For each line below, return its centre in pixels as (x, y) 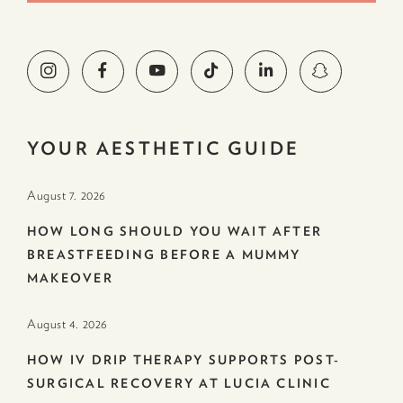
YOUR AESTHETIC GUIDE (163, 148)
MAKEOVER (73, 278)
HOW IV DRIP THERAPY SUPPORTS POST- (184, 359)
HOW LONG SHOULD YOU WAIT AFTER (175, 231)
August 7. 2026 (67, 195)
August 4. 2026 (67, 323)
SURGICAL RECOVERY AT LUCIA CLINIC (179, 383)
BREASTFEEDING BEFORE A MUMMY (164, 254)
